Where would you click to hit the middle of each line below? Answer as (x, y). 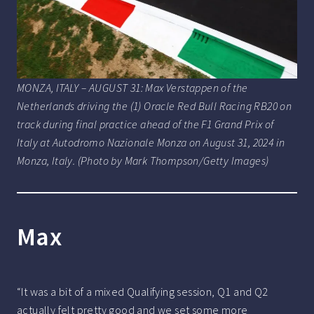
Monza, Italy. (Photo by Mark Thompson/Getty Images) (143, 160)
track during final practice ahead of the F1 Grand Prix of (145, 124)
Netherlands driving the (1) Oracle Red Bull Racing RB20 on (155, 105)
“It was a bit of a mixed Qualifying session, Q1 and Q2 (143, 291)
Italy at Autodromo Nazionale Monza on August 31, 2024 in (151, 142)
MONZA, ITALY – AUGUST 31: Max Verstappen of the (132, 87)
